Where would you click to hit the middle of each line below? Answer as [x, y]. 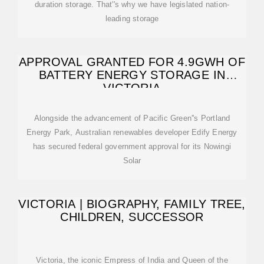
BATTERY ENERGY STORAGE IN [132, 75]
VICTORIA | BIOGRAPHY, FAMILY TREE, [132, 204]
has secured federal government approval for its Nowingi [132, 146]
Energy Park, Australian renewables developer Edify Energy [132, 132]
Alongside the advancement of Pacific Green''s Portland [132, 118]
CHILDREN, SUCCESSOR [132, 217]
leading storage [132, 19]
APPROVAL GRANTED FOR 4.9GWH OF [132, 62]
